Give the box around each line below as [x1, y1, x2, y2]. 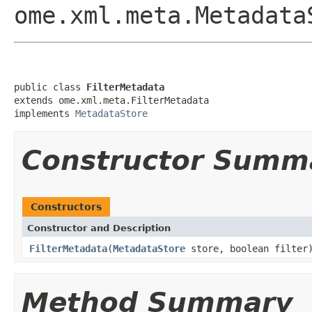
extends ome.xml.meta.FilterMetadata [14, 94, 209, 106]
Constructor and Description [27, 222, 171, 233]
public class [14, 81, 86, 93]
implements [14, 107, 75, 119]
